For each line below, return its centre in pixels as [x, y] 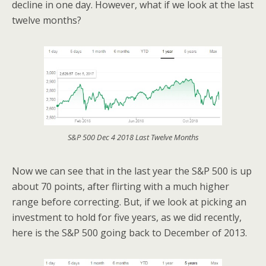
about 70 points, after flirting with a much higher [121, 186]
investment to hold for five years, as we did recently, [127, 217]
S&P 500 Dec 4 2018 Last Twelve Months [133, 137]
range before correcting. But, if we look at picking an [129, 202]
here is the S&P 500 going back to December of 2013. [129, 232]
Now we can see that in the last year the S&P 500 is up [132, 171]
